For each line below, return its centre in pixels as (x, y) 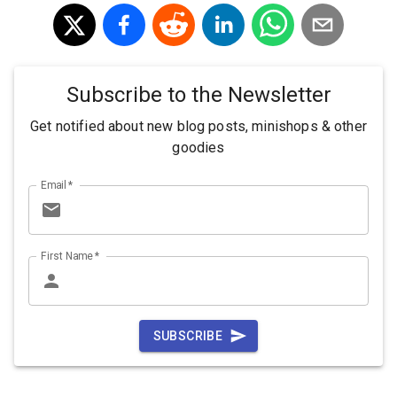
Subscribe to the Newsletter (198, 94)
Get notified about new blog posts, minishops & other (198, 127)
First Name (67, 256)
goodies (198, 148)
